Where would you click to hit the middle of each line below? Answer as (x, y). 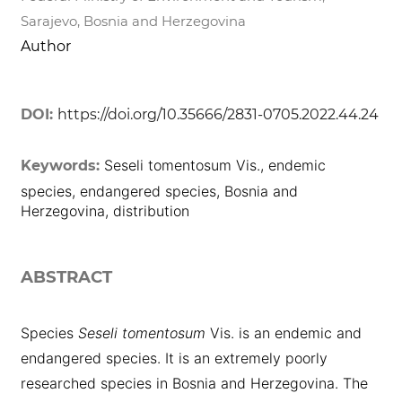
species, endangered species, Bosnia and (159, 192)
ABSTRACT (66, 276)
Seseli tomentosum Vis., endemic (214, 166)
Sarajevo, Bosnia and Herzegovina (133, 21)
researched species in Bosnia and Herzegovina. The (194, 384)
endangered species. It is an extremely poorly (174, 358)
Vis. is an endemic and (283, 333)
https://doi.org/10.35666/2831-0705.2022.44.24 (218, 115)
